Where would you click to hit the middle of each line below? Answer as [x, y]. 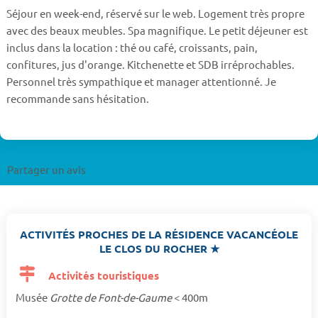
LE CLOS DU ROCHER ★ [159, 249]
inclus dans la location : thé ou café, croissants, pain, [132, 48]
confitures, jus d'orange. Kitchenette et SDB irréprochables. [150, 65]
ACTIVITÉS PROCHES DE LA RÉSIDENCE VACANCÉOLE [159, 235]
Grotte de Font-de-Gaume [111, 297]
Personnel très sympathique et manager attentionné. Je [141, 82]
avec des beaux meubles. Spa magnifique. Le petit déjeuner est [157, 31]
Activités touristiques [103, 276]
